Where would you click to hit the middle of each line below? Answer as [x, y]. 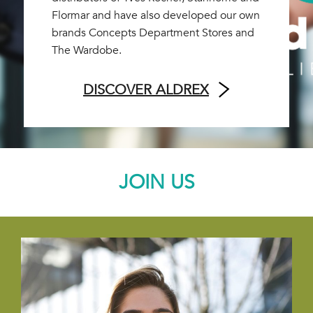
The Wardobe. [87, 50]
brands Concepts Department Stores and [153, 33]
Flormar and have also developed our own [156, 15]
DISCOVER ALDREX [146, 90]
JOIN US [156, 182]
